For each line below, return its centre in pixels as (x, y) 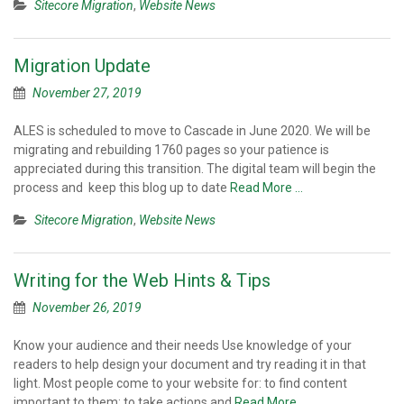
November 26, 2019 (87, 308)
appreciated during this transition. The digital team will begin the (195, 169)
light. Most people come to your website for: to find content (180, 383)
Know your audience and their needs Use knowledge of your (183, 345)
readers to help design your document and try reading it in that (190, 364)
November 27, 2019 (87, 93)
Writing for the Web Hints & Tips (142, 280)
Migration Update (82, 66)
